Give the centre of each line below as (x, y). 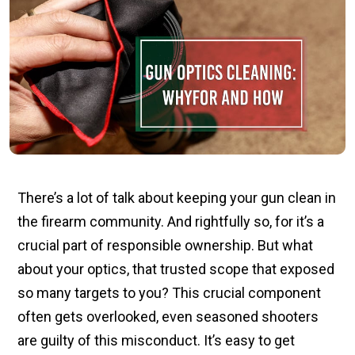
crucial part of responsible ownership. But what (165, 245)
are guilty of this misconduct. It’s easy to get (156, 340)
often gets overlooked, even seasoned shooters (168, 316)
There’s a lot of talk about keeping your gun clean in (177, 197)
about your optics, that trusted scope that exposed (176, 269)
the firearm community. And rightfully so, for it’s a (171, 221)
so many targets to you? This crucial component (169, 292)
